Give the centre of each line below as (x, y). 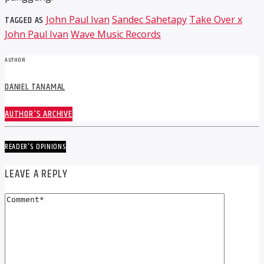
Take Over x (216, 20)
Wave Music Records (116, 34)
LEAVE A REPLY (37, 174)
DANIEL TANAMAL (35, 87)
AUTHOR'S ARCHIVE (39, 114)
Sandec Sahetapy (149, 20)
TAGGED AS (25, 21)
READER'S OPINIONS (36, 146)
